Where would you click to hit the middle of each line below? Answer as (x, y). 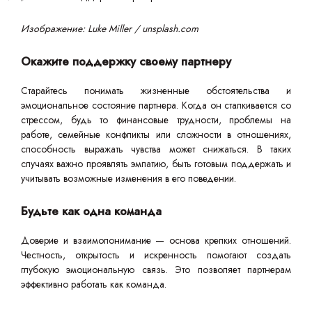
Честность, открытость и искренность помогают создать (156, 255)
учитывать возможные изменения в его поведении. (128, 179)
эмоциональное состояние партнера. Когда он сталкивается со (156, 106)
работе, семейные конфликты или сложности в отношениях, (156, 135)
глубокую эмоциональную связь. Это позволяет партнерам (156, 270)
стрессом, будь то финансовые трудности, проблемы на (156, 120)
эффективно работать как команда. (94, 284)
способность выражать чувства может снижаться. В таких (156, 149)
